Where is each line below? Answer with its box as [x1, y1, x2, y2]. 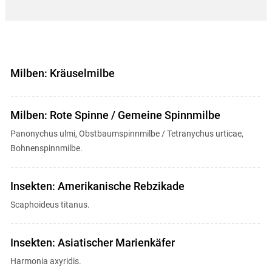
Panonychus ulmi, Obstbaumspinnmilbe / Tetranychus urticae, [10, 129, 243, 138]
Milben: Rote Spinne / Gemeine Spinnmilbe [10, 109, 220, 121]
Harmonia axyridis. [10, 256, 81, 266]
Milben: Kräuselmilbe [10, 67, 115, 80]
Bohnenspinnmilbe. [10, 143, 83, 153]
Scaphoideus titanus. [10, 200, 90, 209]
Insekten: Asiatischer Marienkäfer [10, 236, 175, 249]
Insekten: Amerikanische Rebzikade [10, 180, 185, 192]
